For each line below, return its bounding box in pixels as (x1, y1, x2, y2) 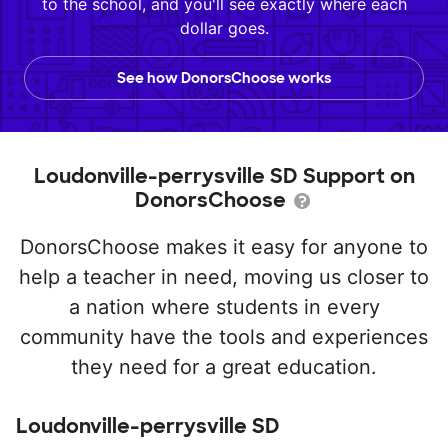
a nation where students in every (68, 295, 380, 319)
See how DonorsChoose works (117, 69, 331, 87)
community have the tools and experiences (20, 325, 428, 349)
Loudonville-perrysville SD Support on (33, 163, 415, 189)
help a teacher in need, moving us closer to (19, 265, 429, 289)
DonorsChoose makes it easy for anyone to (20, 235, 428, 259)
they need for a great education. (71, 355, 377, 379)
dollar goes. (179, 18, 269, 38)
